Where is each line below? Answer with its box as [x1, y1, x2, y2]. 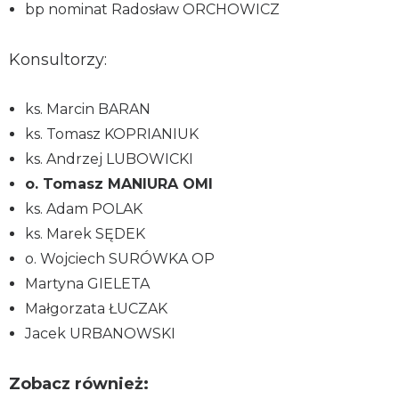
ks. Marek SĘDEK [25, 224, 145, 242]
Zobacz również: [9, 373, 149, 394]
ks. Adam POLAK [25, 199, 142, 217]
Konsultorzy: [9, 49, 107, 69]
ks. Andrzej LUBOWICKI [25, 150, 193, 167]
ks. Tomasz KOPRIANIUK [25, 125, 199, 142]
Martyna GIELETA [25, 274, 150, 292]
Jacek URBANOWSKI [25, 324, 175, 342]
